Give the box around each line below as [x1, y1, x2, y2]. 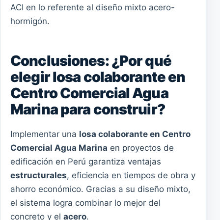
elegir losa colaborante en [10, 68, 186, 85]
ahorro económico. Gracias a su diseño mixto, [10, 184, 191, 194]
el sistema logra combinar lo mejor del [10, 197, 161, 208]
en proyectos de [108, 142, 174, 153]
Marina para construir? [10, 100, 165, 118]
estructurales [10, 170, 67, 180]
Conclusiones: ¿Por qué [10, 52, 171, 69]
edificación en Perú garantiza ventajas [10, 156, 161, 166]
